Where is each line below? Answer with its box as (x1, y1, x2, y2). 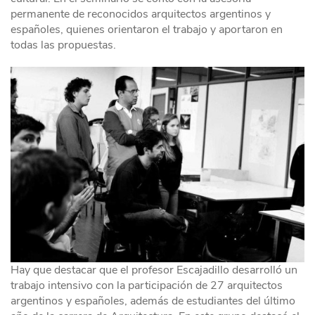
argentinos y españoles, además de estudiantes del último (11, 293, 295, 309)
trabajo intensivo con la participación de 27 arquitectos (11, 278, 283, 294)
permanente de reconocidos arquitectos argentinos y (11, 6, 271, 22)
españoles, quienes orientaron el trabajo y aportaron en (11, 22, 283, 38)
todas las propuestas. (11, 37, 116, 53)
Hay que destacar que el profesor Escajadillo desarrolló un (11, 262, 297, 278)
